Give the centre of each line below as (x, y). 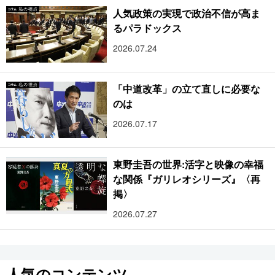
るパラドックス (148, 28)
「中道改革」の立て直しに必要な (187, 89)
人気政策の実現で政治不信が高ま (187, 13)
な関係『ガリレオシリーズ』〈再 (187, 179)
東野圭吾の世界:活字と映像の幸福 (188, 165)
